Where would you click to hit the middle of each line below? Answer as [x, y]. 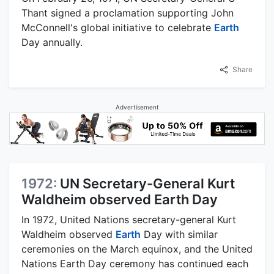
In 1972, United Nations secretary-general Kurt [129, 219]
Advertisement [137, 107]
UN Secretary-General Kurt [147, 183]
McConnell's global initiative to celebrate [118, 27]
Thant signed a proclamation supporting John [128, 13]
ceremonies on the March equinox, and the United [137, 249]
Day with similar [179, 234]
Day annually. [52, 42]
